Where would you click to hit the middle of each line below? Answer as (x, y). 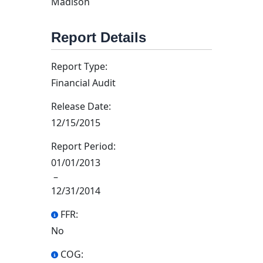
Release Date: (81, 106)
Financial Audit (83, 83)
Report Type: (79, 66)
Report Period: (83, 146)
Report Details (99, 37)
